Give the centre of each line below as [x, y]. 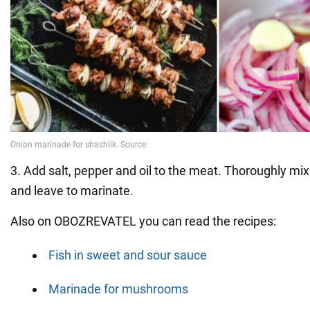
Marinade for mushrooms [118, 289]
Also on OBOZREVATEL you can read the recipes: [143, 221]
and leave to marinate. [72, 191]
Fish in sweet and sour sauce [128, 255]
